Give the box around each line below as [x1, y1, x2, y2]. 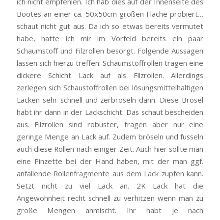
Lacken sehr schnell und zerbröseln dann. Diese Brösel [16, 94, 204, 105]
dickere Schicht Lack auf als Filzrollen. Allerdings [16, 70, 204, 80]
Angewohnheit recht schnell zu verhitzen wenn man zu [16, 192, 204, 203]
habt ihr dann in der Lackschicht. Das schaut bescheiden [16, 107, 204, 117]
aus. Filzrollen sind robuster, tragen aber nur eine [16, 119, 204, 129]
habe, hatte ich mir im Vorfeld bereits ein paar [16, 33, 204, 43]
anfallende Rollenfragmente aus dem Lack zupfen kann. [16, 168, 204, 178]
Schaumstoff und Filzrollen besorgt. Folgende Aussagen [16, 45, 204, 55]
